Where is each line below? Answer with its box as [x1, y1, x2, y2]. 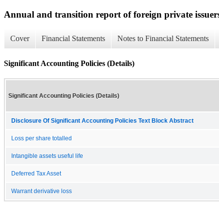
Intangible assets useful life [11, 153, 83, 159]
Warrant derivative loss [11, 188, 72, 194]
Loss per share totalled [11, 135, 72, 141]
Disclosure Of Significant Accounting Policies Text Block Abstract [11, 117, 194, 124]
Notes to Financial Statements [117, 34, 209, 43]
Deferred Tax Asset [11, 170, 61, 176]
